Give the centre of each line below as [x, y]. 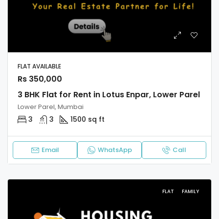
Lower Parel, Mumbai [51, 107]
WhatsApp [115, 150]
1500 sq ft [88, 119]
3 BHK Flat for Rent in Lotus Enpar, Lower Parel [109, 94]
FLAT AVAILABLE [40, 66]
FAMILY [190, 191]
